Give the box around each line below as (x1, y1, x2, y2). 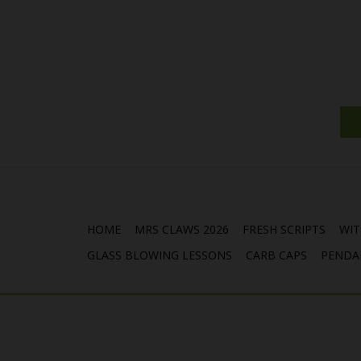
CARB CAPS (246, 247, 307, 263)
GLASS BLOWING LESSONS (87, 247, 232, 263)
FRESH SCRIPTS (243, 222, 326, 237)
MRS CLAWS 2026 (135, 222, 229, 237)
